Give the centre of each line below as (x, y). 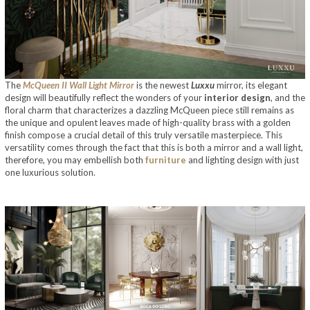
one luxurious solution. (52, 173)
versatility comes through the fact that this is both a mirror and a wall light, (154, 148)
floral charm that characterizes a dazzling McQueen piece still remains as (149, 110)
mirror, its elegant (251, 85)
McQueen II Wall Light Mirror (79, 85)
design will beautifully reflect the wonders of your (104, 98)
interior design (237, 98)
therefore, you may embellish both (75, 160)
